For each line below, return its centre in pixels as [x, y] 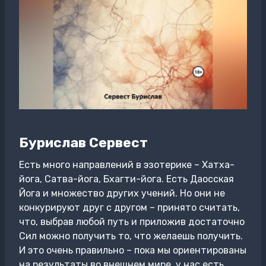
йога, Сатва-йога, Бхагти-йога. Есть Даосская [126, 179]
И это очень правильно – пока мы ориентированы [133, 250]
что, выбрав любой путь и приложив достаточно [132, 222]
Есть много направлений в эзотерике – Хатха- [127, 165]
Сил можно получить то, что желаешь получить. [131, 236]
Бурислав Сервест [83, 142]
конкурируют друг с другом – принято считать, [129, 208]
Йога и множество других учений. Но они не [122, 193]
